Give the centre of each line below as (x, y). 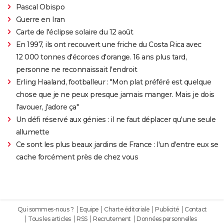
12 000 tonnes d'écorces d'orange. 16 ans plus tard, (101, 57)
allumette (32, 132)
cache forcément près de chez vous (77, 157)
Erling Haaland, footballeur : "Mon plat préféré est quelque (113, 82)
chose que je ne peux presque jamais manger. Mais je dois (115, 95)
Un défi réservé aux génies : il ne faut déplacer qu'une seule (116, 120)
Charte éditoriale (127, 209)
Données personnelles (166, 219)
